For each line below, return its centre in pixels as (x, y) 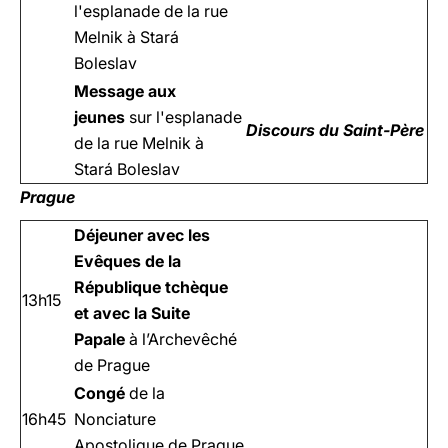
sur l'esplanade (183, 117)
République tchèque (151, 287)
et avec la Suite (132, 313)
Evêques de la (127, 261)
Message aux (125, 91)
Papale (99, 339)
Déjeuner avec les (142, 235)
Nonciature (115, 419)
